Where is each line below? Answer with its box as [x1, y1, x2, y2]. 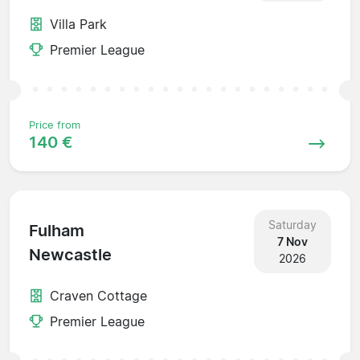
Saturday [268, 217, 317, 231]
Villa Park [50, 15, 107, 32]
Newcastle [29, 245, 112, 265]
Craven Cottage [50, 287, 147, 304]
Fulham [29, 221, 84, 241]
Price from [29, 118, 80, 131]
